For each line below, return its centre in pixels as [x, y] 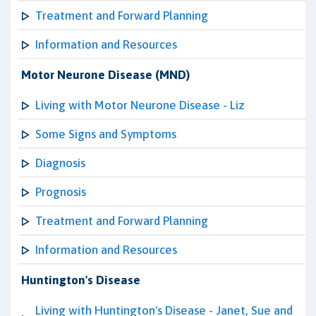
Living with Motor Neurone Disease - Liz [140, 105]
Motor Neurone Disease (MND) [105, 75]
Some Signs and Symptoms [106, 134]
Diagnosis [60, 163]
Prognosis [61, 192]
